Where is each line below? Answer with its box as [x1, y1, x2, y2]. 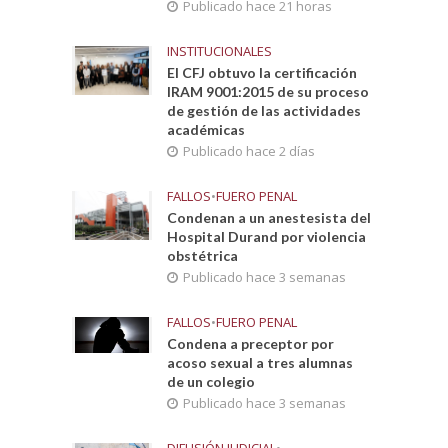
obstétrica [167, 247, 239, 264]
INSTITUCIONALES [167, 42, 273, 60]
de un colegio [167, 373, 256, 390]
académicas [167, 121, 246, 138]
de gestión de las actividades [167, 102, 362, 119]
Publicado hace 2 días [183, 142, 316, 160]
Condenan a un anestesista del [167, 209, 372, 226]
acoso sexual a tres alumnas [167, 354, 354, 371]
